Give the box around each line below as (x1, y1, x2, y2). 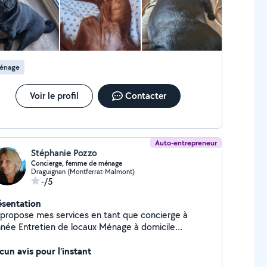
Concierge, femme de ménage (30, 159, 122, 168)
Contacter (125, 89, 166, 102)
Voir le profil (29, 89, 79, 102)
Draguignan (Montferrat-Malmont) (30, 167, 135, 176)
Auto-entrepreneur (155, 138, 218, 148)
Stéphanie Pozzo (30, 147, 97, 159)
